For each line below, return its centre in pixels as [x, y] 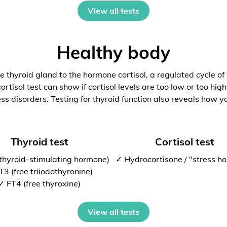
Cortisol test [184, 142]
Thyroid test [39, 142]
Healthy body [113, 52]
